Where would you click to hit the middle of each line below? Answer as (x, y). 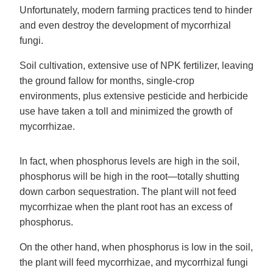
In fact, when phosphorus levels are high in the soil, (129, 161)
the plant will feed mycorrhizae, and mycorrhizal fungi (134, 263)
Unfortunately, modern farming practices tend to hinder (136, 10)
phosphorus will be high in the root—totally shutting (129, 177)
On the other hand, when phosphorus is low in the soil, (136, 247)
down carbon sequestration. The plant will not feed (128, 192)
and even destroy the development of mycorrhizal (125, 26)
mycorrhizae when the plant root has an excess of (126, 207)
